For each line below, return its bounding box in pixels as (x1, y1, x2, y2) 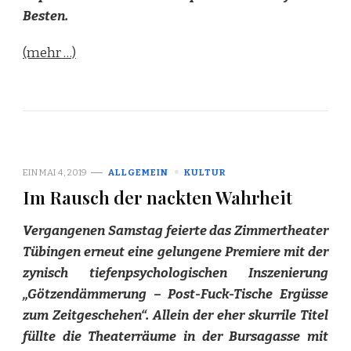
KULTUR (184, 166, 226, 178)
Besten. (23, 7, 68, 24)
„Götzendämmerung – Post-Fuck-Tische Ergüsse (23, 285, 328, 302)
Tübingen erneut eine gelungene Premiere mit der (23, 243, 328, 260)
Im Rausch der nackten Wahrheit (23, 184, 292, 209)
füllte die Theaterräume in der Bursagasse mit (23, 327, 328, 345)
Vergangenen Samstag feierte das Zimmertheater (23, 222, 328, 239)
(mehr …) (23, 44, 76, 61)
